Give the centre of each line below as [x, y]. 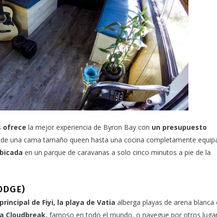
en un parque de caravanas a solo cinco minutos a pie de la [117, 153]
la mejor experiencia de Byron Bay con [89, 127]
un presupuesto [179, 127]
